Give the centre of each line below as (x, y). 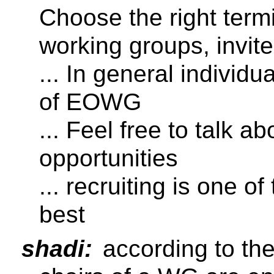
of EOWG (90, 102)
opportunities (109, 158)
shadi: (57, 248)
